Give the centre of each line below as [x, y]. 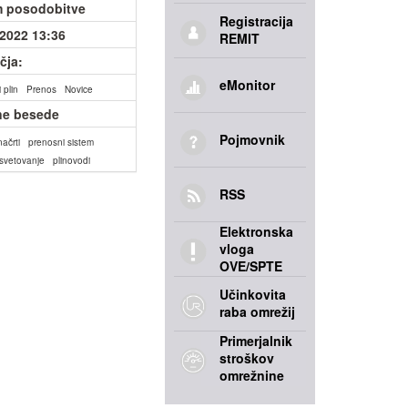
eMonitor [247, 85]
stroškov [247, 358]
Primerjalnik [256, 341]
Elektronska [256, 231]
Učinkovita [253, 294]
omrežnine [252, 375]
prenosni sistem [61, 142]
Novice [79, 89]
